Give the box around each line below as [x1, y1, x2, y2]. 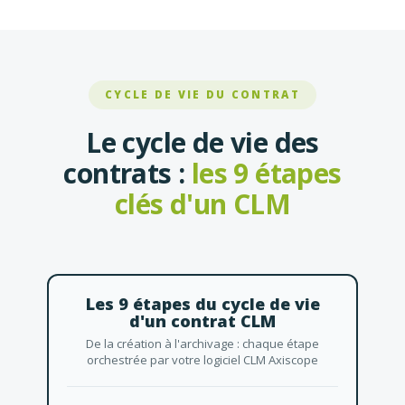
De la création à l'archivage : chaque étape [86, 335, 319, 353]
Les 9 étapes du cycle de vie [85, 293, 320, 316]
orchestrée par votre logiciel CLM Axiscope [87, 352, 318, 369]
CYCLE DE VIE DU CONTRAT [105, 88, 300, 102]
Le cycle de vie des [86, 124, 319, 162]
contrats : [63, 155, 192, 193]
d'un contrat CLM [129, 310, 276, 333]
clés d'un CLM [114, 185, 291, 223]
